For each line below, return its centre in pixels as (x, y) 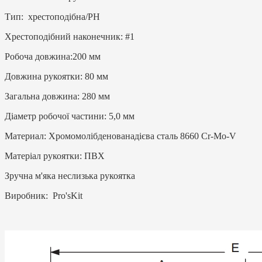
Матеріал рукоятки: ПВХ (55, 156)
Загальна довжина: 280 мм (57, 96)
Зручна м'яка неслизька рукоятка (70, 175)
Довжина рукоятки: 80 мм (56, 76)
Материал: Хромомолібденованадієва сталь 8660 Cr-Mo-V (120, 136)
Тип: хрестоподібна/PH (52, 16)
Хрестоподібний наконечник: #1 (70, 36)
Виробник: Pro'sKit (44, 195)
